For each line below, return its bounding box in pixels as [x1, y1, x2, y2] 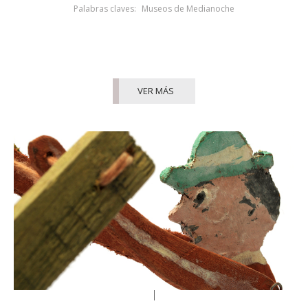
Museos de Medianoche [141, 2, 234, 14]
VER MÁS [137, 84, 174, 97]
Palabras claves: [74, 2, 137, 14]
